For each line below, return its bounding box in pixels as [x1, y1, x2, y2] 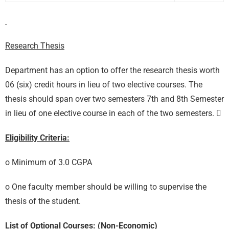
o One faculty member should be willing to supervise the [5, 181, 207, 192]
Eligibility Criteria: [5, 132, 70, 143]
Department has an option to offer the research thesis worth [5, 65, 220, 75]
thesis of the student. [5, 196, 81, 206]
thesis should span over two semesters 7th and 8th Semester [5, 94, 224, 104]
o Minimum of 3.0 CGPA [5, 157, 92, 167]
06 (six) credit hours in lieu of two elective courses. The [5, 79, 202, 89]
